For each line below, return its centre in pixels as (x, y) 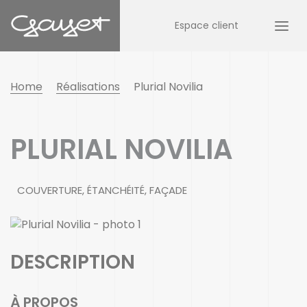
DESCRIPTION (73, 262)
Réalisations (88, 87)
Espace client (207, 25)
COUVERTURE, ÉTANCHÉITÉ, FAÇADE (102, 190)
